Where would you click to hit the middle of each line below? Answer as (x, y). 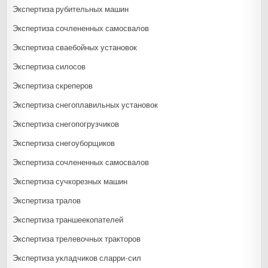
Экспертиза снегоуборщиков (64, 143)
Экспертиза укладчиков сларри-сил (77, 258)
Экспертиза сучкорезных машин (70, 181)
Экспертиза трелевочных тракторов (77, 239)
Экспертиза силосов (49, 66)
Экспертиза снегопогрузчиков (66, 124)
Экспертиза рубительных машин (71, 9)
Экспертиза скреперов (53, 86)
